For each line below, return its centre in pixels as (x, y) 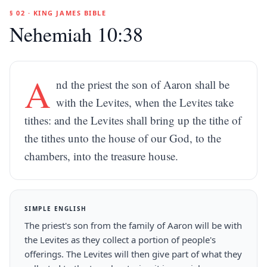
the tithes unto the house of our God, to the (123, 138)
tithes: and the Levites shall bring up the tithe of (133, 120)
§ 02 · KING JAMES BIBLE (58, 13)
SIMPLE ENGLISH (56, 209)
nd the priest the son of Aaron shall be (143, 84)
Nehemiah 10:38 (76, 34)
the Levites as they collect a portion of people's (120, 240)
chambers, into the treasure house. (101, 156)
